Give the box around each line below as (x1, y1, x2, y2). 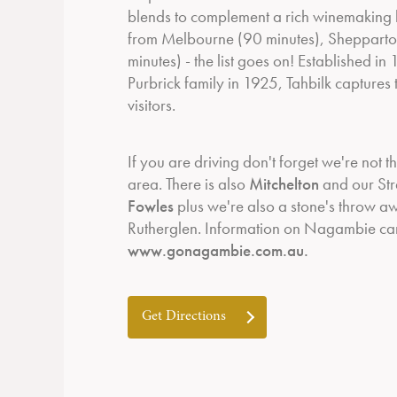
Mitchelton (249, 173, 319, 195)
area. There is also (128, 173, 249, 195)
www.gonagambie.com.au (128, 239, 304, 261)
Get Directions (142, 309, 226, 323)
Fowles (128, 195, 174, 217)
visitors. (128, 94, 175, 116)
